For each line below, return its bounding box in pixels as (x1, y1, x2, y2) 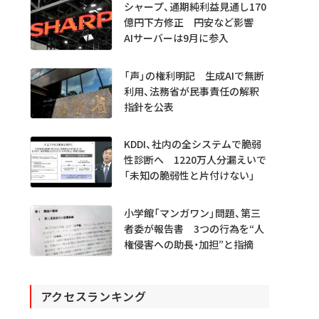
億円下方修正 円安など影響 (123, 14, 263, 29)
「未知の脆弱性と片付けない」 (123, 167, 255, 182)
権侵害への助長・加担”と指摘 (123, 236, 253, 251)
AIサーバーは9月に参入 (123, 30, 229, 45)
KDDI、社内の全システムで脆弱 (123, 136, 261, 151)
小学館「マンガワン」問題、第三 (123, 205, 261, 220)
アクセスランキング (40, 288, 147, 305)
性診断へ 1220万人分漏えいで (123, 152, 266, 167)
